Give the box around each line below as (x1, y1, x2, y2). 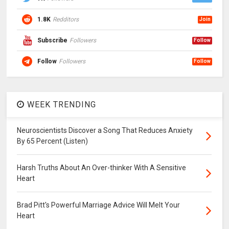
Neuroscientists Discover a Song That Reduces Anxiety (17, 126, 193, 135)
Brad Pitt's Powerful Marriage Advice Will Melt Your (17, 201, 180, 210)
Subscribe (37, 37, 68, 44)
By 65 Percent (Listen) (17, 137, 88, 146)
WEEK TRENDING (25, 100, 97, 110)
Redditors (53, 16, 79, 24)
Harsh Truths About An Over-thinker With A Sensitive (17, 164, 187, 172)
